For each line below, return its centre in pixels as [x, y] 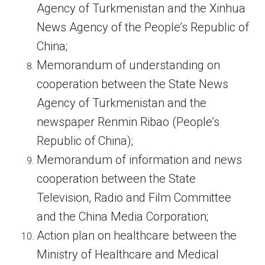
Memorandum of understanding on [129, 65]
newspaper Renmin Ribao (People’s [128, 122]
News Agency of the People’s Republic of [143, 28]
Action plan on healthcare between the [137, 236]
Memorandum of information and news [140, 160]
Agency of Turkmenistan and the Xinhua [141, 9]
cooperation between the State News [133, 84]
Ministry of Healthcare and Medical [128, 255]
